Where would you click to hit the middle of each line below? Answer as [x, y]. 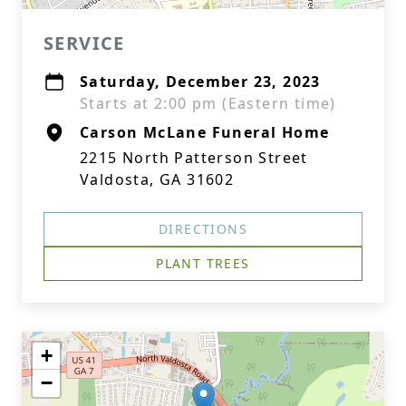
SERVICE [84, 43]
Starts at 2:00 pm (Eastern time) [208, 103]
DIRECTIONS [203, 229]
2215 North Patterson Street [194, 158]
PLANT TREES [203, 263]
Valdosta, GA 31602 [157, 179]
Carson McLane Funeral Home [205, 132]
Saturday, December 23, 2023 [200, 82]
